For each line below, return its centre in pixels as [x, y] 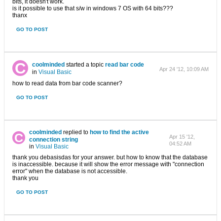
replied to [75, 132]
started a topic [85, 65]
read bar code [125, 65]
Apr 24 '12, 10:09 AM [184, 69]
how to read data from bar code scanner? [67, 83]
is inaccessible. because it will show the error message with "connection [108, 164]
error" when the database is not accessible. [70, 171]
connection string [53, 140]
